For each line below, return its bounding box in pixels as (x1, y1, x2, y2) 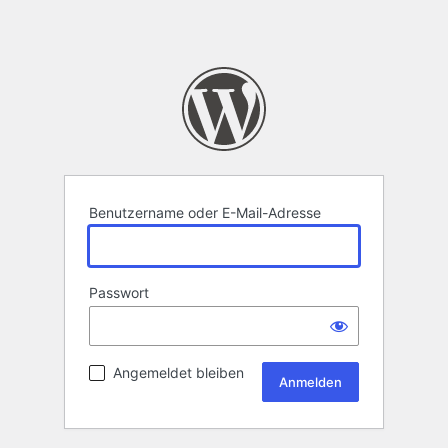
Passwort (89, 284, 149, 302)
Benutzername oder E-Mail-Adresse (89, 204, 321, 222)
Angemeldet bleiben (113, 364, 244, 382)
